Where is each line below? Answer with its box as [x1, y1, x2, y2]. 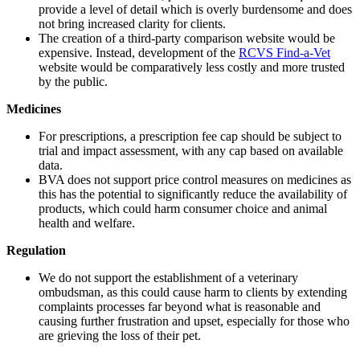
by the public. [39, 75, 111, 89]
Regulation [6, 243, 69, 258]
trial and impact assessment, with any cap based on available [39, 144, 343, 158]
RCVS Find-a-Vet [239, 46, 330, 60]
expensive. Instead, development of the [39, 46, 239, 60]
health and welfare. [39, 216, 141, 231]
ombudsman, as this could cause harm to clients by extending [39, 285, 347, 300]
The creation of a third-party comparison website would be [39, 31, 335, 46]
